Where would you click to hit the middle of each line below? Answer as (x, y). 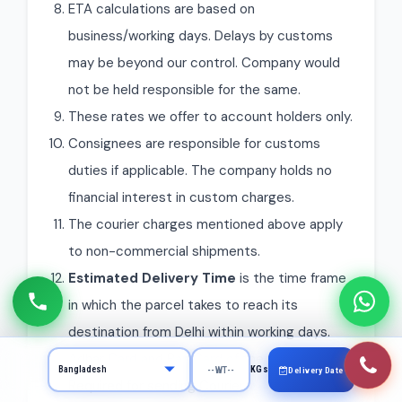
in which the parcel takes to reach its (183, 305)
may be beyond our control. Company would (204, 63)
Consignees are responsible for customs (194, 144)
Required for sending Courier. (157, 386)
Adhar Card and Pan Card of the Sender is (197, 359)
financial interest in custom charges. (181, 197)
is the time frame (291, 278)
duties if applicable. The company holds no (200, 170)
